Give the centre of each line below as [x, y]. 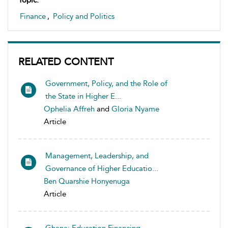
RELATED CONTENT [66, 62]
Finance [33, 16]
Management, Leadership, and [97, 156]
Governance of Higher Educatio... [102, 168]
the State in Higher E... [83, 96]
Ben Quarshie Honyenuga [87, 181]
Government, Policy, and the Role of [106, 83]
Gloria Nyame [135, 109]
